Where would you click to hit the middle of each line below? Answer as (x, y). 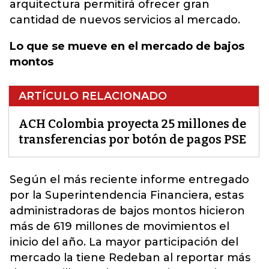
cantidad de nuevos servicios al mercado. (125, 20)
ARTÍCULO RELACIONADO (93, 96)
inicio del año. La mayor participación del (124, 242)
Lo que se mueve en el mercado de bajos (127, 46)
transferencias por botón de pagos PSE (132, 139)
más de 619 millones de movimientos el (119, 226)
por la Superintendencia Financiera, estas (127, 195)
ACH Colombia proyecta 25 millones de (132, 124)
